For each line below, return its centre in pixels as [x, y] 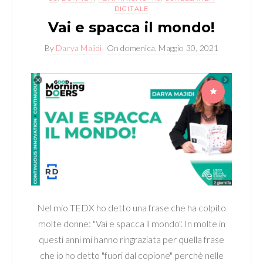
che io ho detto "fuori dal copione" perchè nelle [131, 255]
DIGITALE [131, 9]
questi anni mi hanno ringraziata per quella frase [131, 240]
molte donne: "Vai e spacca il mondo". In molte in [131, 224]
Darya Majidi [79, 48]
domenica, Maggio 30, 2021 [170, 48]
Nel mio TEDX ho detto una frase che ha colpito [131, 208]
